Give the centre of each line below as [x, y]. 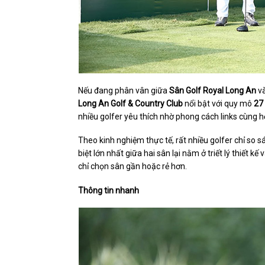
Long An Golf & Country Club [130, 104]
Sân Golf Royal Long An [213, 91]
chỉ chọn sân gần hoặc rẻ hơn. [132, 167]
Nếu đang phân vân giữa [124, 91]
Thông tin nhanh [109, 190]
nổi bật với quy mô [218, 104]
